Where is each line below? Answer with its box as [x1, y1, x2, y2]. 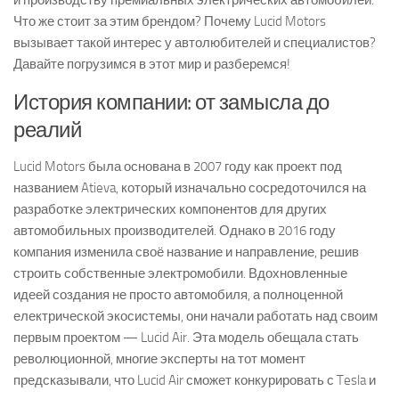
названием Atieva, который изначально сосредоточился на [13, 180, 366, 196]
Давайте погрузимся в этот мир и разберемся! [13, 56, 290, 72]
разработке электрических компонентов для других [13, 201, 327, 217]
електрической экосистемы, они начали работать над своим [13, 308, 378, 324]
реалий [13, 117, 81, 142]
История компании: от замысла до [13, 89, 330, 115]
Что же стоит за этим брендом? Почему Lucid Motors [13, 13, 326, 29]
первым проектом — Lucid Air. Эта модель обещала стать [13, 330, 359, 346]
